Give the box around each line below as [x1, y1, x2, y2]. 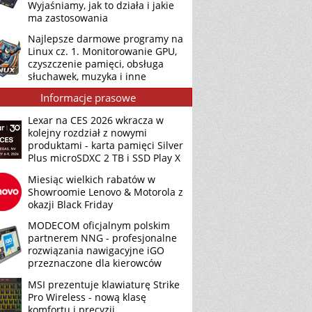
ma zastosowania [28, 11, 108, 24]
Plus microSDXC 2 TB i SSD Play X [28, 151, 180, 164]
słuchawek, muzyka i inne [28, 70, 146, 83]
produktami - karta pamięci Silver [28, 139, 183, 152]
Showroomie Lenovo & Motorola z [28, 185, 183, 198]
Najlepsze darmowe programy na [28, 32, 183, 45]
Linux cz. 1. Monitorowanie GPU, [28, 45, 177, 58]
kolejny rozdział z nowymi [28, 126, 147, 139]
